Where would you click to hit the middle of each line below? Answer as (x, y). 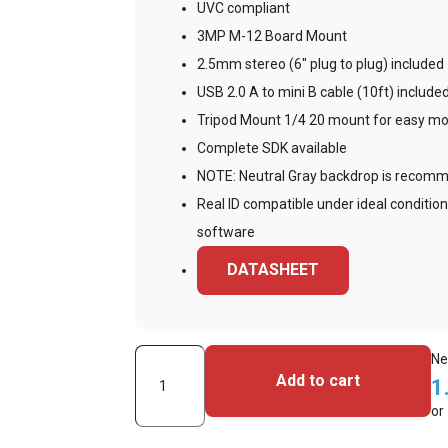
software (226, 231)
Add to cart (317, 380)
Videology (165, 357)
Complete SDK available (272, 147)
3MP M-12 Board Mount (272, 35)
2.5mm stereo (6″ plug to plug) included (321, 63)
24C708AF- (170, 385)
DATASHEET (273, 270)
